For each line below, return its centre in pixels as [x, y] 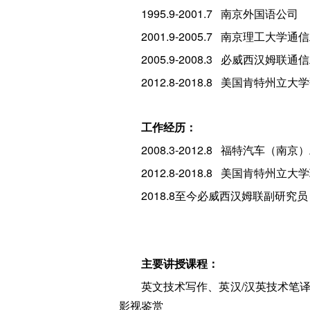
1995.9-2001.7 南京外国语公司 [220, 14]
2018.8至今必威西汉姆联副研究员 [225, 195]
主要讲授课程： [180, 263]
